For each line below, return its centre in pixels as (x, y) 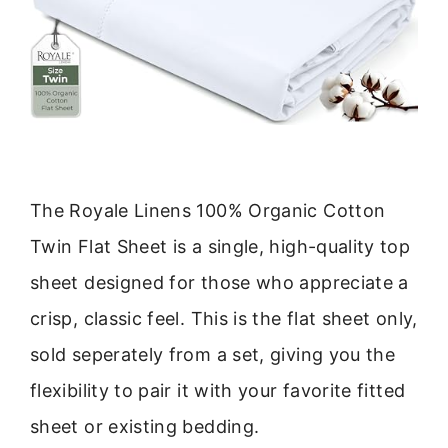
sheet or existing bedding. (145, 427)
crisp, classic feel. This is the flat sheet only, (224, 319)
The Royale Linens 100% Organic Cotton (208, 211)
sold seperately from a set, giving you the (213, 355)
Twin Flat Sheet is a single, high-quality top (220, 247)
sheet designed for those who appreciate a (219, 283)
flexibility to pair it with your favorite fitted (218, 391)
